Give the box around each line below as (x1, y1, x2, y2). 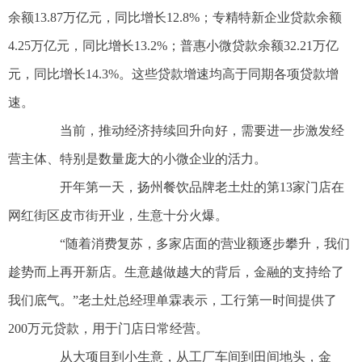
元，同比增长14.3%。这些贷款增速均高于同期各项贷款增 (8, 67, 339, 82)
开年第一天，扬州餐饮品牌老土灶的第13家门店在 (34, 180, 344, 195)
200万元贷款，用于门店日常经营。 (8, 322, 208, 336)
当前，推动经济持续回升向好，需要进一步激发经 (34, 124, 344, 138)
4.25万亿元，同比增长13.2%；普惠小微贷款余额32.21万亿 (8, 39, 339, 53)
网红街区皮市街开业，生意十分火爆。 (8, 208, 228, 223)
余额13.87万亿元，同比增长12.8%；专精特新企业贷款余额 (8, 11, 342, 25)
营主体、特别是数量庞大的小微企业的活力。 (8, 152, 267, 166)
